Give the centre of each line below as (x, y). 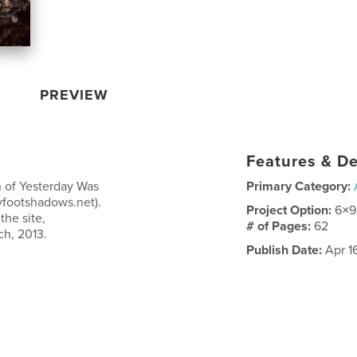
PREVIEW (75, 94)
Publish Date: (284, 250)
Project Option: (291, 210)
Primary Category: (299, 186)
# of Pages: (280, 226)
